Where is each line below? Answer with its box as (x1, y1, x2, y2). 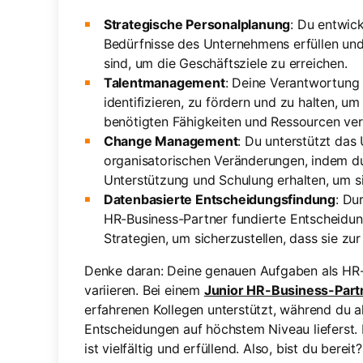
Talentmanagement (103, 75, 225, 91)
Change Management (103, 133, 238, 149)
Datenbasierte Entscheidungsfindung (103, 191, 336, 207)
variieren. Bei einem (84, 282, 204, 298)
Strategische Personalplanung (103, 16, 291, 32)
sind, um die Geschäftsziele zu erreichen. (103, 55, 348, 71)
